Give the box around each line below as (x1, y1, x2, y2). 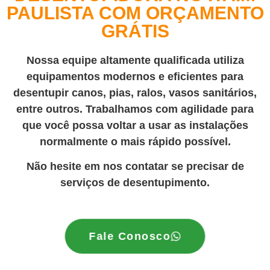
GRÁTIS (101, 20, 169, 41)
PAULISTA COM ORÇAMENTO (6, 2, 264, 23)
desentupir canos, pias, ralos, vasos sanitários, (13, 86, 257, 99)
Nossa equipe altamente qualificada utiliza (26, 54, 244, 66)
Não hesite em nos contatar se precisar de (26, 160, 244, 173)
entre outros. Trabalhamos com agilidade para (16, 102, 254, 115)
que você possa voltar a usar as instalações (22, 119, 248, 131)
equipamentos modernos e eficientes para (27, 70, 243, 83)
